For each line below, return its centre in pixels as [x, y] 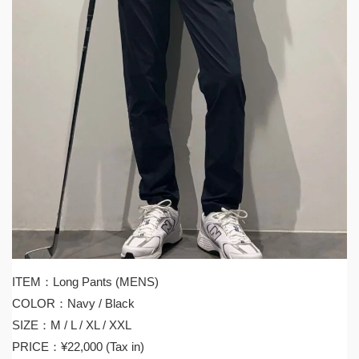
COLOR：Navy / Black [73, 303]
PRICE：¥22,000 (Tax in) [78, 347]
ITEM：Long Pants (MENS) [85, 282]
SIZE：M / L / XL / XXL [72, 325]
